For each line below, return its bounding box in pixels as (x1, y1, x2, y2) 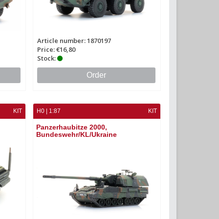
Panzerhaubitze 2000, (36, 123, 108, 131)
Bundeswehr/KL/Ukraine (36, 131, 117, 139)
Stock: (37, 54, 58, 63)
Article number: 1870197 (37, 36, 111, 45)
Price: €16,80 (37, 45, 76, 54)
